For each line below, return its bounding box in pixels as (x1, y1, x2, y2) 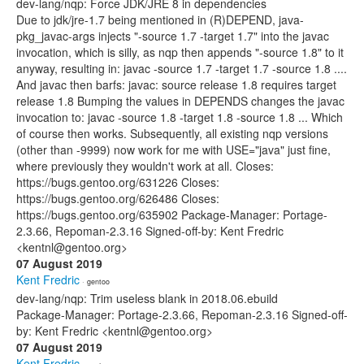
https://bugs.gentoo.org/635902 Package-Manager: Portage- (16, 206, 327, 223)
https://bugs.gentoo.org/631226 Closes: (16, 174, 219, 190)
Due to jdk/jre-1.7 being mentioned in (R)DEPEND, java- (16, 11, 304, 28)
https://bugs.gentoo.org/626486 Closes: (16, 190, 219, 206)
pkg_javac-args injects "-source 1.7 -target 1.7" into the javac (16, 28, 329, 44)
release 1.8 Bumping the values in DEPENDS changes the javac (16, 93, 344, 109)
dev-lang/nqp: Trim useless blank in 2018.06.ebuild (16, 290, 278, 306)
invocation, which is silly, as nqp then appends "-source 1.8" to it (16, 44, 344, 60)
